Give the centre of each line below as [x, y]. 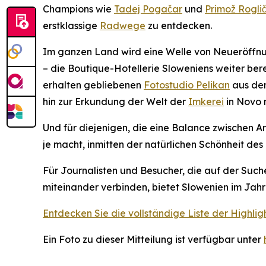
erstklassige [71, 26]
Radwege [123, 26]
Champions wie [78, 9]
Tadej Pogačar [148, 9]
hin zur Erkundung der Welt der [115, 102]
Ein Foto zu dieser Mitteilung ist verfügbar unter [153, 240]
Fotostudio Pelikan [187, 85]
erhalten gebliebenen [93, 85]
